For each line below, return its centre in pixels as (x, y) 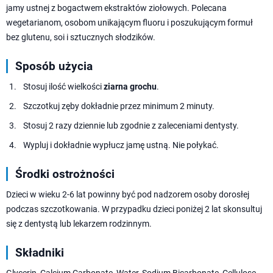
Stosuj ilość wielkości (63, 86)
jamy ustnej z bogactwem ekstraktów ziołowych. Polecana (116, 8)
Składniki (40, 252)
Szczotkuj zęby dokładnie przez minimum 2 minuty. (119, 106)
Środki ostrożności (65, 174)
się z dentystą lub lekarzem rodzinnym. (79, 223)
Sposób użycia (54, 66)
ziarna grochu (130, 86)
